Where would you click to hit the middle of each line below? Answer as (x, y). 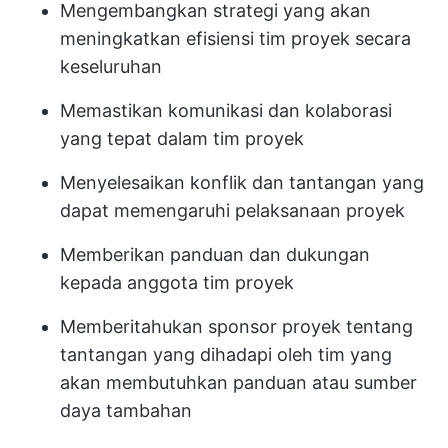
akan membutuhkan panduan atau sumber (238, 382)
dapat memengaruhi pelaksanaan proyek (232, 210)
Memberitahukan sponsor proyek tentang (236, 326)
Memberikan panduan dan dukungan (215, 254)
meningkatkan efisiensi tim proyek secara (235, 38)
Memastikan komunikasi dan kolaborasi (226, 110)
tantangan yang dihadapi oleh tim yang (226, 354)
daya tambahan (126, 410)
